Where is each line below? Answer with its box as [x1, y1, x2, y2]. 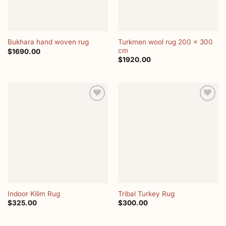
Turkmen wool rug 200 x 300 [118, 37, 213, 46]
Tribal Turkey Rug [118, 189, 175, 198]
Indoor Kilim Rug [7, 189, 60, 198]
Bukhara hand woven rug [7, 38, 89, 46]
